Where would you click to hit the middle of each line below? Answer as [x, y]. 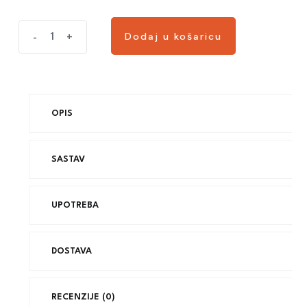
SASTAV [68, 159]
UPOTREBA [75, 205]
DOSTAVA [72, 251]
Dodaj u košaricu [173, 36]
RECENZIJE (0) [83, 297]
